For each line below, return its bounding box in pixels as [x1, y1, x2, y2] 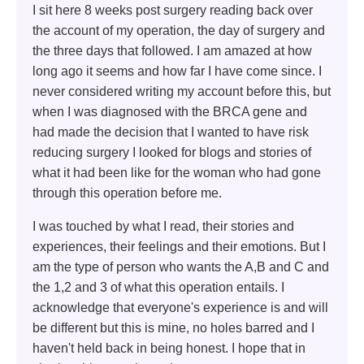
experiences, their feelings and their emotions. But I [32, 239, 326, 253]
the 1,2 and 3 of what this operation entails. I [32, 279, 284, 294]
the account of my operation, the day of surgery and [32, 23, 325, 37]
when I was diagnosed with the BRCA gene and [32, 104, 307, 119]
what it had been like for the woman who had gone [32, 165, 321, 180]
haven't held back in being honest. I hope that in [32, 340, 305, 355]
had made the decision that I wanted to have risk [32, 124, 309, 139]
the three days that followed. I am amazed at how [32, 43, 312, 58]
